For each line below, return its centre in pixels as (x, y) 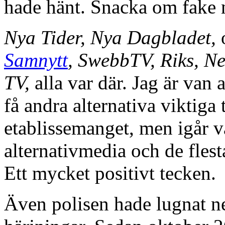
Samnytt (36, 60)
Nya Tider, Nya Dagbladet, (113, 37)
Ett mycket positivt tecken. (110, 173)
